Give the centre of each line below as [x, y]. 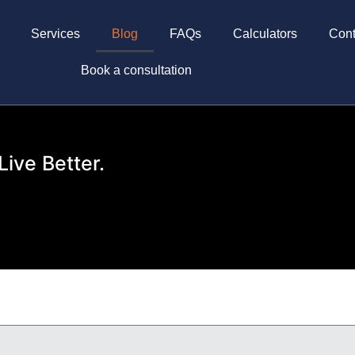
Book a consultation [136, 70]
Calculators [265, 34]
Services [55, 34]
